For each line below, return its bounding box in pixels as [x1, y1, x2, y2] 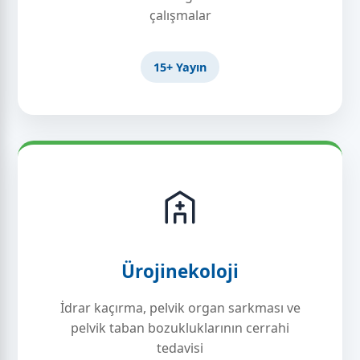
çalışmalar [149, 6, 211, 24]
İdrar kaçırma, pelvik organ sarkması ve [59, 299, 301, 317]
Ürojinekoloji [121, 259, 239, 284]
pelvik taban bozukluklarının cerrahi [71, 319, 289, 337]
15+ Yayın [153, 59, 207, 75]
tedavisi [157, 339, 203, 357]
